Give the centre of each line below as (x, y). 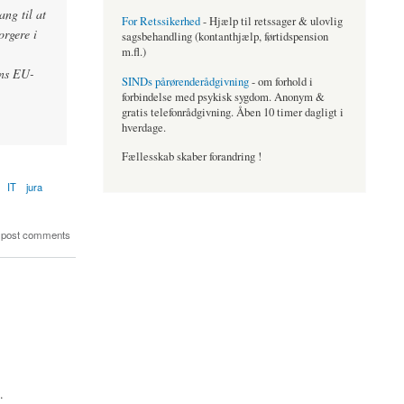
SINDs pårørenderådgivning (185, 81)
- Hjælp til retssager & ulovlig (271, 22)
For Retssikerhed (161, 22)
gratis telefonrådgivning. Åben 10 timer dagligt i (232, 112)
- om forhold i (280, 81)
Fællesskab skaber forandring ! (191, 157)
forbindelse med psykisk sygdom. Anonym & (223, 96)
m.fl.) (133, 52)
